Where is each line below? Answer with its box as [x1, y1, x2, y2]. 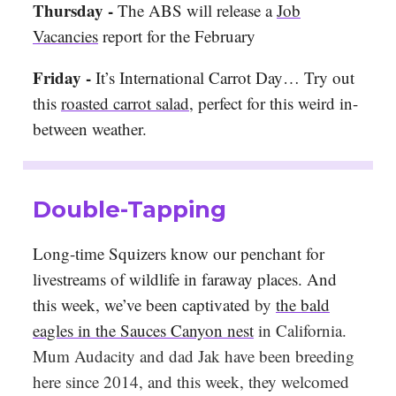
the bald [276, 293, 330, 316]
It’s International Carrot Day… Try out [91, 66, 354, 89]
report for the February [98, 25, 255, 48]
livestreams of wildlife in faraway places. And [33, 268, 337, 291]
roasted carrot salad [61, 92, 189, 115]
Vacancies [33, 25, 98, 48]
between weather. [33, 118, 147, 141]
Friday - [33, 65, 91, 90]
